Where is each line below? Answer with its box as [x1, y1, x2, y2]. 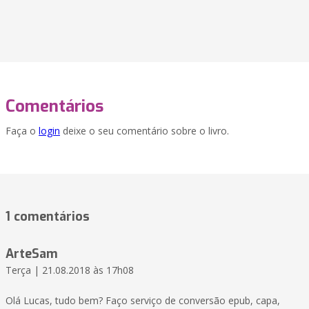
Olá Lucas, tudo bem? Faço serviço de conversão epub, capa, [6, 294, 280, 308]
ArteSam [6, 246, 58, 263]
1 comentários [6, 208, 90, 226]
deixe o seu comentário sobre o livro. [60, 124, 229, 138]
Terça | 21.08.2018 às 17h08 [6, 263, 134, 277]
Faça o [6, 124, 39, 138]
